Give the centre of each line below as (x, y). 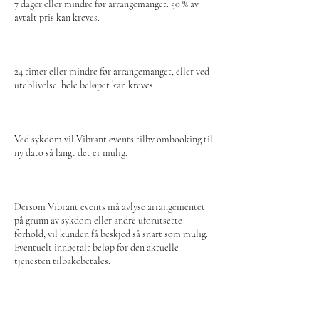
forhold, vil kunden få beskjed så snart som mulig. (111, 234)
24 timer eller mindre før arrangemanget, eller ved (112, 72)
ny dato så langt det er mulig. (71, 153)
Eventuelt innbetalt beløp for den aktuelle (96, 247)
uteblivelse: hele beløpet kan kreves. (85, 85)
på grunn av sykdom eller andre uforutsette (98, 220)
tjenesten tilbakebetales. (62, 261)
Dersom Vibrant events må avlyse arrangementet (110, 207)
